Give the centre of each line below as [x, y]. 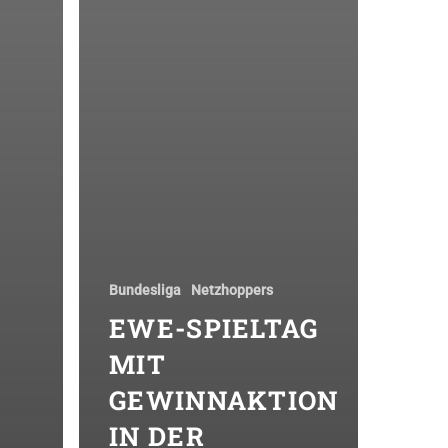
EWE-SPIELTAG [214, 328]
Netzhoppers [232, 290]
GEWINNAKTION [224, 400]
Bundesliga [145, 290]
